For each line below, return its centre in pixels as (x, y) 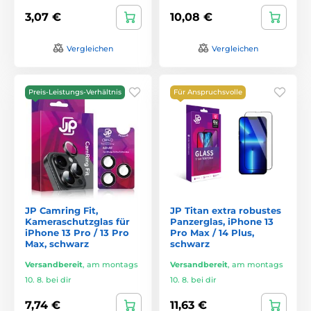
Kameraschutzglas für (77, 221)
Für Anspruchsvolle (208, 92)
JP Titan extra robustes (226, 210)
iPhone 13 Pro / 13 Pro (77, 232)
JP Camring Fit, (61, 210)
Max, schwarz (57, 243)
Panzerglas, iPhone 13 (222, 221)
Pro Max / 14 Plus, (212, 232)
